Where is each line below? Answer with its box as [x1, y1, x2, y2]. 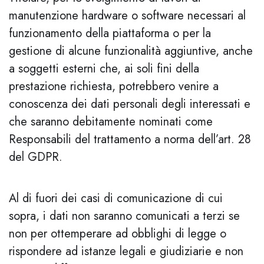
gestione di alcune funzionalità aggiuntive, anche [9, 42, 253, 60]
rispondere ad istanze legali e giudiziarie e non [9, 243, 243, 260]
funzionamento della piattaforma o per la [9, 25, 211, 42]
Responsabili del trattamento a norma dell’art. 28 [9, 131, 251, 148]
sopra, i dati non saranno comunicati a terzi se [9, 207, 240, 225]
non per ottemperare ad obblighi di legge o [9, 225, 226, 242]
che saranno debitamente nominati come [9, 113, 213, 130]
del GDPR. [9, 148, 62, 166]
